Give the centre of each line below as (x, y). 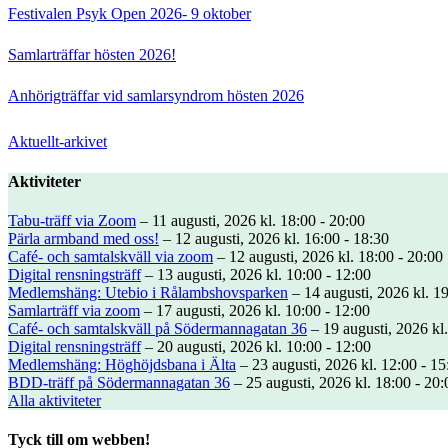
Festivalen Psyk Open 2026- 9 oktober (129, 14)
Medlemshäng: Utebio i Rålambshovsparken (148, 292)
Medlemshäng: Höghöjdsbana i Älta (122, 364)
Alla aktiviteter (54, 400)
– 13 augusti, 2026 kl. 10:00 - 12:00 (256, 274)
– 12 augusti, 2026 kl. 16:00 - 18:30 (274, 238)
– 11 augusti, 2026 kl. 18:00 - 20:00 (250, 220)
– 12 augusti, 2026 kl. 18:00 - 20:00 (328, 256)
